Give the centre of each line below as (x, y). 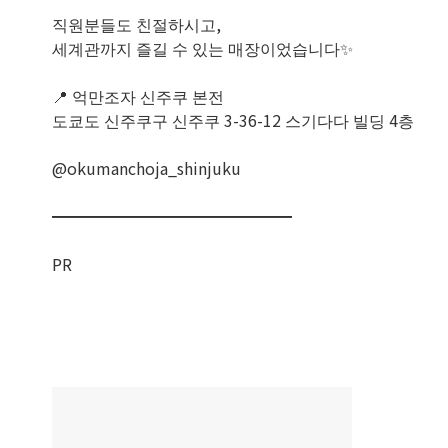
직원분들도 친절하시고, (136, 24)
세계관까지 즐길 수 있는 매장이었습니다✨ (202, 48)
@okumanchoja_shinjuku (146, 168)
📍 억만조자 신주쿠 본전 (138, 96)
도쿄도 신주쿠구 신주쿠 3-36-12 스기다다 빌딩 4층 (233, 120)
